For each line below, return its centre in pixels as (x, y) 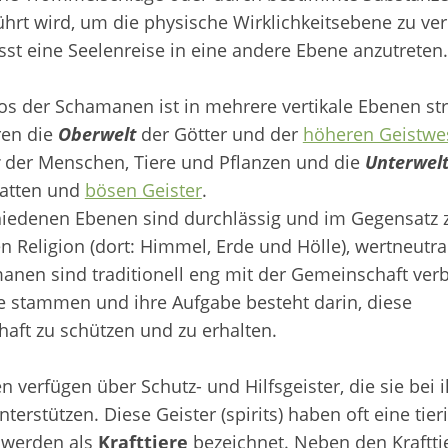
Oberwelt (96, 133)
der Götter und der (219, 133)
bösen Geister (143, 189)
